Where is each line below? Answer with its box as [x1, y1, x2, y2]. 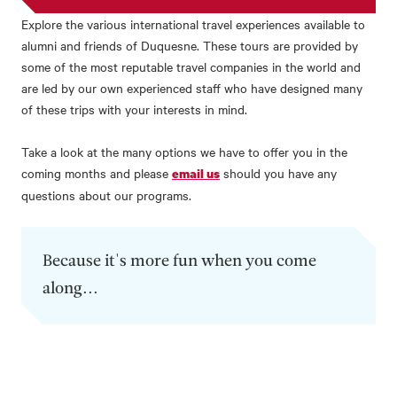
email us [172, 165, 220, 183]
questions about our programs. [21, 186, 191, 205]
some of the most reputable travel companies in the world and [21, 58, 361, 76]
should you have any [220, 164, 337, 183]
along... [43, 281, 98, 299]
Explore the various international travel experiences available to [21, 15, 365, 34]
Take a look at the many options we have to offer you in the [21, 143, 347, 161]
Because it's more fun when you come [43, 253, 316, 271]
